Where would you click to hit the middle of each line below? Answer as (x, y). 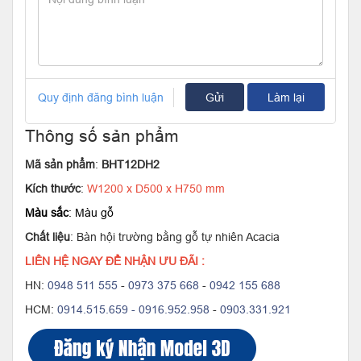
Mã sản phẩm (60, 165)
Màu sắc (47, 213)
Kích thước (53, 189)
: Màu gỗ (91, 213)
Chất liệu (48, 237)
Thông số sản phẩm (102, 137)
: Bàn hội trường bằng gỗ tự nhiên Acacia (175, 237)
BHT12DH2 (131, 165)
